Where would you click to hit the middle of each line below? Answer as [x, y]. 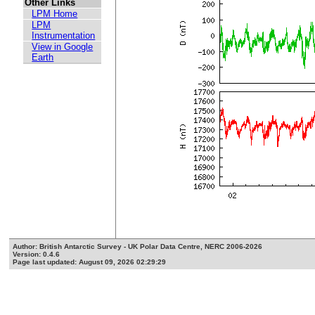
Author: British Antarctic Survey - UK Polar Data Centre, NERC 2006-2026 [138, 247]
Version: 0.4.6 [37, 255]
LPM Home [55, 14]
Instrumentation [64, 36]
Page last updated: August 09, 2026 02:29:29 [90, 262]
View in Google [63, 47]
